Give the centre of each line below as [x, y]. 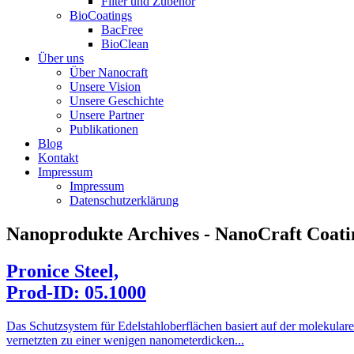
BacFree [122, 30]
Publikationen [104, 129]
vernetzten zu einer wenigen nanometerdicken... [125, 340]
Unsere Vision [105, 87]
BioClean [125, 44]
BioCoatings [101, 15]
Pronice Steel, [62, 271]
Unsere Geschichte [117, 101]
